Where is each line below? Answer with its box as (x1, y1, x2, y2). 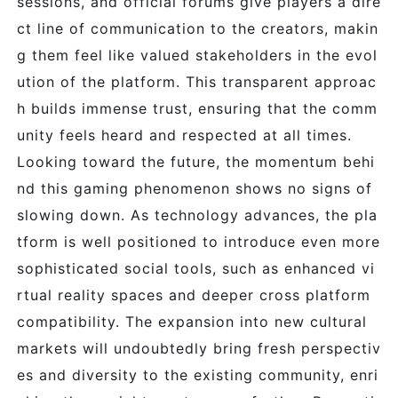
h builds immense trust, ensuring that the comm (17, 99, 378, 117)
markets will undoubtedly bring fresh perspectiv (17, 339, 381, 357)
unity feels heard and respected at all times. (17, 126, 352, 144)
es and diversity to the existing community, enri (17, 366, 378, 384)
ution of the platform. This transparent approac (17, 73, 377, 91)
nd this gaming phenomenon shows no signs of (17, 179, 372, 197)
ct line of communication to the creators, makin (17, 20, 378, 37)
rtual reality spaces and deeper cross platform (17, 286, 370, 304)
